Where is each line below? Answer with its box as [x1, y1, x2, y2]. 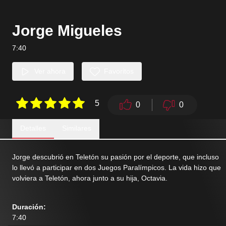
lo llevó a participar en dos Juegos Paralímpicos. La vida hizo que [12, 163, 221, 172]
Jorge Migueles [12, 22, 122, 39]
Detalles [20, 124, 46, 132]
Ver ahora [34, 67, 66, 75]
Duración [12, 203, 43, 211]
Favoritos [104, 67, 134, 75]
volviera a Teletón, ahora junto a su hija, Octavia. [12, 174, 167, 182]
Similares [62, 124, 91, 132]
